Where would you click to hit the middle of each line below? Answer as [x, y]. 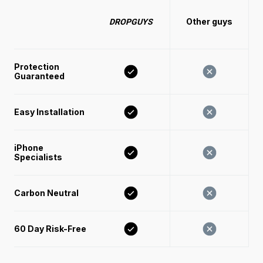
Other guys [210, 21]
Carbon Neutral [46, 193]
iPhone [29, 147]
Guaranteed [39, 76]
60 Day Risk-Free [51, 228]
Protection [37, 66]
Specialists [38, 157]
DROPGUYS [131, 21]
